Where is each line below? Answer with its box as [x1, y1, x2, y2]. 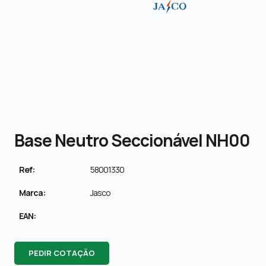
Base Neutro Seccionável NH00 [14, 128, 250, 151]
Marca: [19, 186, 45, 198]
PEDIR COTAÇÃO [28, 247, 95, 258]
